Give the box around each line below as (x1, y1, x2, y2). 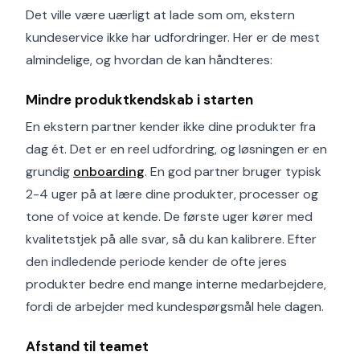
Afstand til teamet (26, 337, 149, 355)
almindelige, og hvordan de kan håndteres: (26, 51, 272, 68)
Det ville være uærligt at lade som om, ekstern (26, 6, 295, 23)
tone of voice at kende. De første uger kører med (26, 208, 313, 225)
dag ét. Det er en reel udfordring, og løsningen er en (26, 141, 327, 157)
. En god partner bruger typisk (145, 163, 321, 180)
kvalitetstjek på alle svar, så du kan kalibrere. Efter (26, 231, 317, 247)
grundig (26, 163, 73, 180)
